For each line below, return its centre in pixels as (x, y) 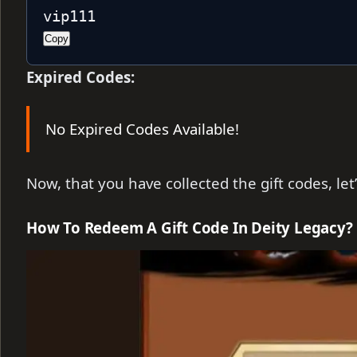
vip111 (69, 16)
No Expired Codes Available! (142, 128)
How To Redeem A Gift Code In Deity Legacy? (190, 228)
